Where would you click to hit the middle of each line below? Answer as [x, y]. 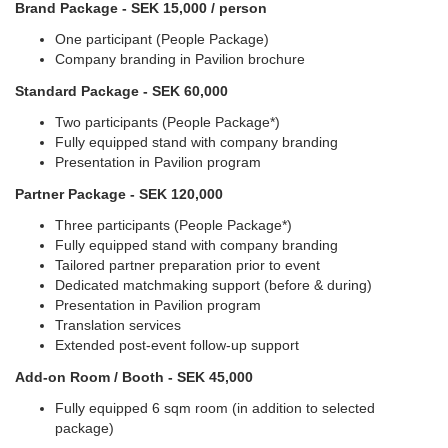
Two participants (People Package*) [167, 121]
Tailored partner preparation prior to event [187, 264]
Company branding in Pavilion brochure [180, 58]
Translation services [118, 324]
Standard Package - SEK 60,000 [121, 90]
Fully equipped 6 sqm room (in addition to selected [215, 407]
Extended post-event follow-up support [177, 344]
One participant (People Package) [162, 38]
